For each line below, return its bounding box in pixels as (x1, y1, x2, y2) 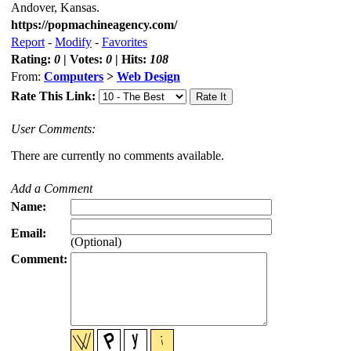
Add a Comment (11, 181, 92, 195)
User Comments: (11, 121, 96, 136)
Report (11, 34, 45, 49)
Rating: (11, 52, 54, 66)
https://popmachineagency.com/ (11, 17, 177, 31)
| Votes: (60, 52, 106, 66)
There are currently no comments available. (11, 148, 224, 162)
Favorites (102, 34, 147, 49)
